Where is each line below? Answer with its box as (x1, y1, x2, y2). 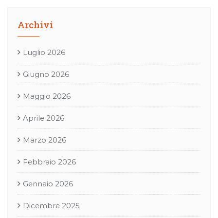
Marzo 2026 (23, 135, 66, 145)
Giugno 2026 (23, 70, 69, 79)
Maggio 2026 (23, 91, 71, 101)
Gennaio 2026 (23, 179, 73, 188)
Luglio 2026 (23, 48, 65, 57)
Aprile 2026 (23, 113, 64, 123)
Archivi (18, 18, 53, 31)
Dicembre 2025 (23, 201, 80, 210)
